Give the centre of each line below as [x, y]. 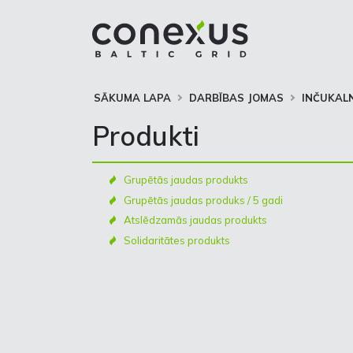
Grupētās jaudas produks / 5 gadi [203, 200]
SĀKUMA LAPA [132, 98]
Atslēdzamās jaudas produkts [195, 220]
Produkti [146, 136]
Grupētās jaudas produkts [186, 180]
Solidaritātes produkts [177, 240]
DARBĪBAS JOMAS [236, 98]
